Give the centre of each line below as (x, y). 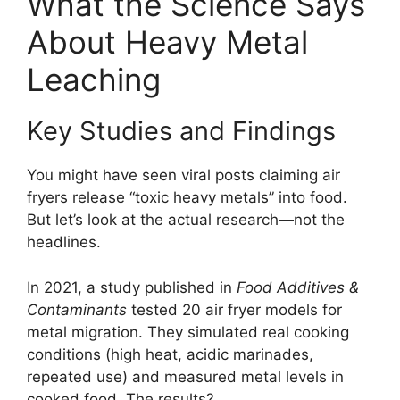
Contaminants (77, 309)
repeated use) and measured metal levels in (185, 376)
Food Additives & (298, 287)
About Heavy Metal (167, 42)
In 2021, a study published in (132, 287)
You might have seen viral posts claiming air (183, 175)
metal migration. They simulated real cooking (188, 332)
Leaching (94, 80)
